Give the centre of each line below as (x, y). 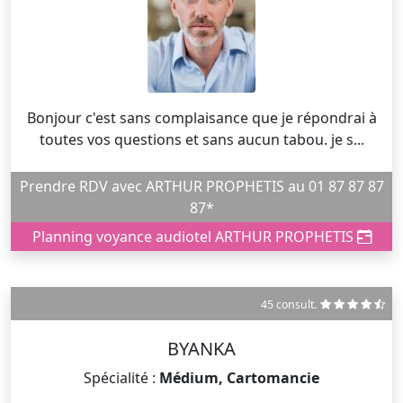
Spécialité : (121, 377)
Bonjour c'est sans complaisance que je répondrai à (201, 117)
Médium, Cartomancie (239, 377)
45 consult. (289, 304)
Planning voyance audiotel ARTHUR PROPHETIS (194, 236)
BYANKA (201, 348)
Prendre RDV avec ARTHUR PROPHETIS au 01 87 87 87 (49, 186)
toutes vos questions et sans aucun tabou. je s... (201, 139)
